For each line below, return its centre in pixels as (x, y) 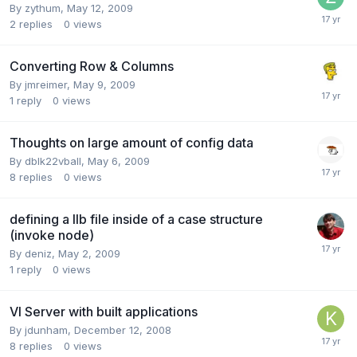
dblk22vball (53, 161)
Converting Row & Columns (92, 66)
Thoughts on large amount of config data (131, 142)
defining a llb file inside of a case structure (136, 219)
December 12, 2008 (123, 330)
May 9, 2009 (104, 84)
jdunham (46, 330)
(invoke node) (52, 235)
